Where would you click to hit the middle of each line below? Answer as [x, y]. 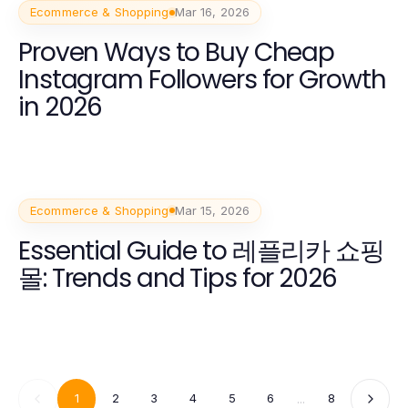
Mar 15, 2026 [212, 210]
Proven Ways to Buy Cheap [177, 53]
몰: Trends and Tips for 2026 [178, 278]
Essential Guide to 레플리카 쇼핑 [201, 250]
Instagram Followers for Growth [202, 80]
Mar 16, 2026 [212, 12]
